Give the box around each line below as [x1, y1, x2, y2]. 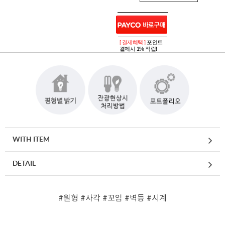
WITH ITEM [13, 135, 50, 144]
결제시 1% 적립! [120, 46, 157, 52]
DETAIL [13, 159, 36, 168]
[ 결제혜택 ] [120, 39, 147, 45]
